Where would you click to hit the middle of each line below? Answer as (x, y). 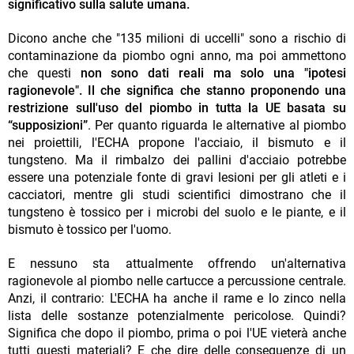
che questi (44, 73)
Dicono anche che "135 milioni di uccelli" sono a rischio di (177, 38)
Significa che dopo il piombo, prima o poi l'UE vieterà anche (177, 333)
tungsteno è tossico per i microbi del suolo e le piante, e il (177, 212)
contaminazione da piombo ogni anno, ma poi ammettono (177, 55)
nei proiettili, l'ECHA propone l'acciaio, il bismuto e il (177, 142)
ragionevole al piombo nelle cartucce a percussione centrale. (177, 281)
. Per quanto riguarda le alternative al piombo (217, 125)
